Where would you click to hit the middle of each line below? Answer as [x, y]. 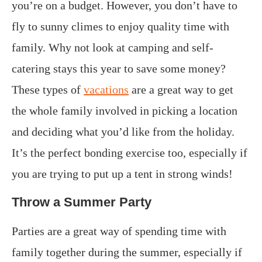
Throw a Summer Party [82, 202]
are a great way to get [181, 90]
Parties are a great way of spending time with [119, 231]
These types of [48, 90]
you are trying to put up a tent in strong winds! [122, 174]
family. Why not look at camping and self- [113, 48]
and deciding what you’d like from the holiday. [123, 132]
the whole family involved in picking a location [125, 111]
